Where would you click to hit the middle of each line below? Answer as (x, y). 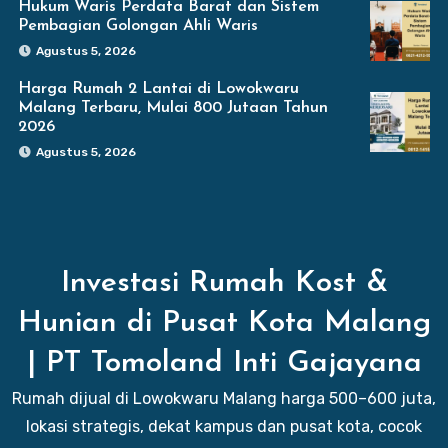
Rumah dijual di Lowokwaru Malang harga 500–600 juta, (224, 398)
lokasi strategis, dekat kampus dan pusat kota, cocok (224, 426)
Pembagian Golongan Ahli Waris (137, 25)
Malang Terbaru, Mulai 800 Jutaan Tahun (172, 107)
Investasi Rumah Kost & (224, 283)
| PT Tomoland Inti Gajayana (224, 363)
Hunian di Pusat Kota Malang (224, 323)
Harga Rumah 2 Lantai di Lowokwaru (158, 88)
